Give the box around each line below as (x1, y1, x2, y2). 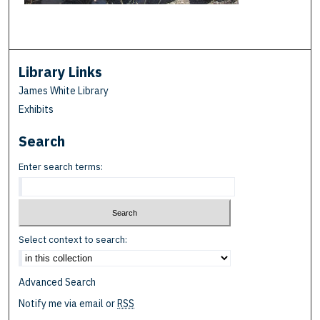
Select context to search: (19, 234, 128, 246)
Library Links (19, 62, 103, 81)
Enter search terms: (19, 160, 104, 173)
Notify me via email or (19, 297, 118, 311)
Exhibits (19, 102, 54, 116)
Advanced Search (19, 276, 96, 289)
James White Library (19, 84, 109, 97)
